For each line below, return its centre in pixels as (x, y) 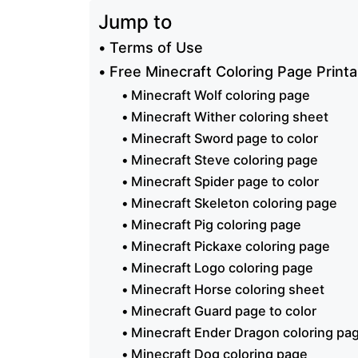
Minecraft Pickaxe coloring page (230, 246)
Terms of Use (156, 47)
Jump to (135, 22)
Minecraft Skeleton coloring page (234, 203)
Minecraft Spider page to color (225, 181)
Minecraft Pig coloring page (216, 224)
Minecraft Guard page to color (223, 310)
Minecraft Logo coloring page (222, 267)
